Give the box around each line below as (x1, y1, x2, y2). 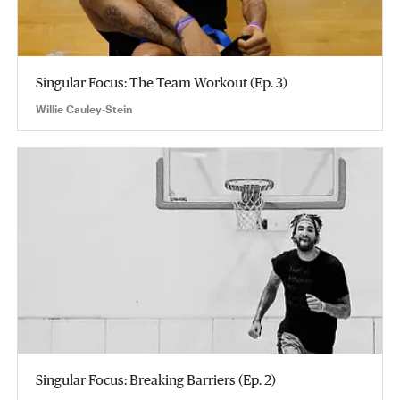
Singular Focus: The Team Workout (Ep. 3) (36, 74, 287, 90)
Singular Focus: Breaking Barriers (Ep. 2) (36, 371, 276, 387)
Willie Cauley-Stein (36, 103, 132, 115)
